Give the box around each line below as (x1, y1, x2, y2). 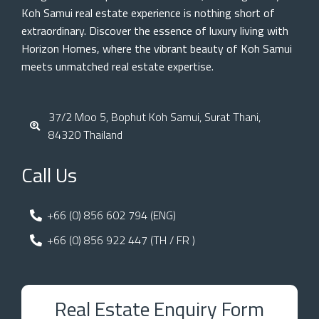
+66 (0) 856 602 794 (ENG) (47, 206, 177, 224)
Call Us (21, 159, 77, 190)
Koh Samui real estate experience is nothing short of (21, 4, 275, 21)
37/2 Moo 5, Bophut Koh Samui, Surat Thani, (48, 108, 261, 125)
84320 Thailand (48, 125, 122, 143)
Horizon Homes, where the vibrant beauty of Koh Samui (21, 39, 292, 57)
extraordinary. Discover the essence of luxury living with (21, 21, 288, 39)
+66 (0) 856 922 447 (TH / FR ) (47, 231, 196, 249)
